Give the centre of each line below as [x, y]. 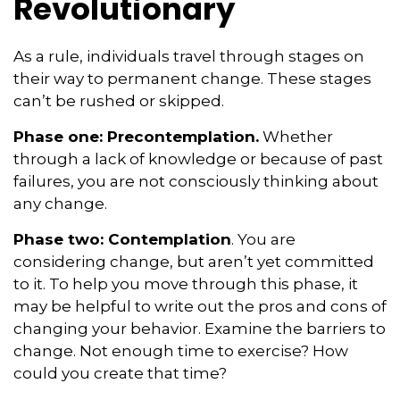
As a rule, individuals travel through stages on [189, 56]
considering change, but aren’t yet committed [194, 261]
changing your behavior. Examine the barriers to [200, 328]
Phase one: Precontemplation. [136, 136]
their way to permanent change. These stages [192, 78]
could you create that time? [120, 373]
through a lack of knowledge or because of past [198, 158]
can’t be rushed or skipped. [119, 100]
